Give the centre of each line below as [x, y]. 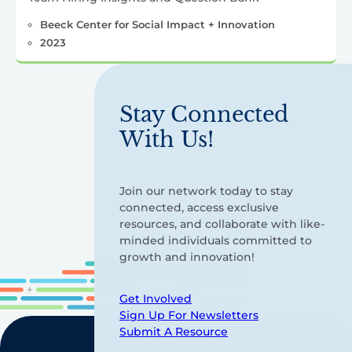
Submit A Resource [174, 332]
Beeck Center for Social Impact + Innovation [157, 25]
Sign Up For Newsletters [189, 315]
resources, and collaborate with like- [222, 224]
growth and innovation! [187, 257]
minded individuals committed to [216, 241]
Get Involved [156, 299]
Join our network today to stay [206, 191]
